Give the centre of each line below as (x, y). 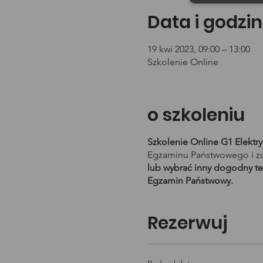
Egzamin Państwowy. (190, 180)
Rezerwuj (187, 223)
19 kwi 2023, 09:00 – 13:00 (198, 49)
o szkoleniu (196, 115)
